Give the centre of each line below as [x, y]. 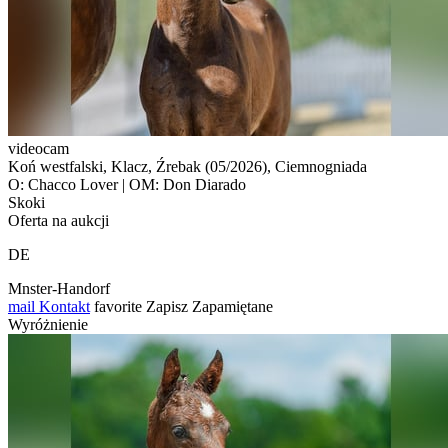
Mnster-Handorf [59, 288]
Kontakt [62, 306]
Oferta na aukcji [58, 220]
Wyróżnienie [48, 324]
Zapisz [167, 306]
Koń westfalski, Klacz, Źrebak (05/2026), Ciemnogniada [187, 166]
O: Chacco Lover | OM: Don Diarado [127, 184]
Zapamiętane [232, 306]
